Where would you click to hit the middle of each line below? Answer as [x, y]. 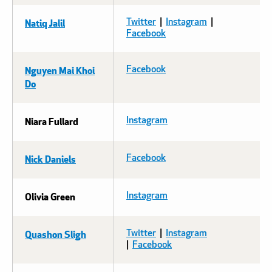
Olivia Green [50, 196]
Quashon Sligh [56, 234]
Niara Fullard [52, 121]
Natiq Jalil [45, 22]
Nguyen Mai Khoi [60, 70]
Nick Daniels [50, 158]
